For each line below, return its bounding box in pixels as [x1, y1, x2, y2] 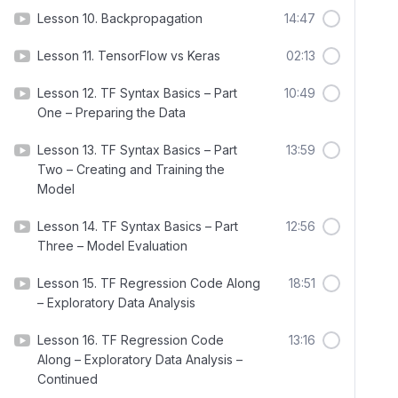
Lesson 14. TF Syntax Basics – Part [37, 219, 238, 234]
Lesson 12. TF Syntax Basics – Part [37, 85, 237, 100]
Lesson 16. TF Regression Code [37, 332, 224, 347]
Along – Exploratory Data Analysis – [37, 352, 243, 367]
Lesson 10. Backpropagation [37, 11, 203, 26]
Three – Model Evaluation [37, 238, 187, 253]
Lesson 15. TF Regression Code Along [37, 275, 260, 291]
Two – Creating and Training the [37, 162, 225, 177]
